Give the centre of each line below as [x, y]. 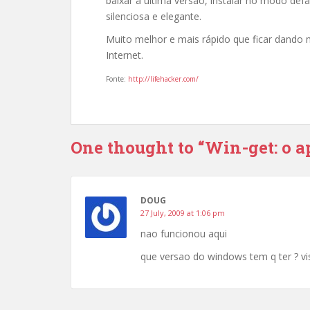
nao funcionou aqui [184, 234]
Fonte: [117, 79]
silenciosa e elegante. [154, 16]
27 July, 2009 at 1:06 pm [183, 213]
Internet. [125, 55]
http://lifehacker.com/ [163, 79]
